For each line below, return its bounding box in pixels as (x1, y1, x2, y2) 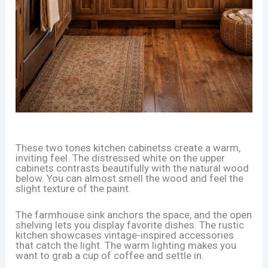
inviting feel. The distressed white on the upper (16, 151, 226, 164)
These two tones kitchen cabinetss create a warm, (16, 141, 241, 154)
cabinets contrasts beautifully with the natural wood (16, 162, 249, 174)
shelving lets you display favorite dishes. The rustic (16, 218, 245, 231)
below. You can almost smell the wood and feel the (16, 172, 244, 184)
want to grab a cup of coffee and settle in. (16, 249, 205, 261)
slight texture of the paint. (16, 182, 132, 194)
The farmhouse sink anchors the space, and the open (16, 208, 252, 221)
